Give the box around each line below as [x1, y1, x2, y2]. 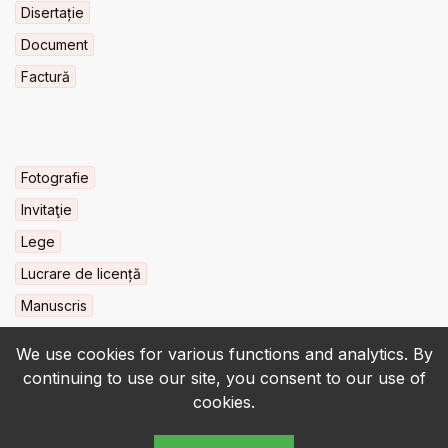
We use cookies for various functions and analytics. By [15, 344, 433, 364]
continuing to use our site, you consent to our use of [22, 368, 426, 388]
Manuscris [21, 297, 87, 315]
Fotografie [21, 169, 89, 187]
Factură [21, 68, 70, 86]
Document [21, 36, 88, 54]
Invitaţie [21, 201, 72, 219]
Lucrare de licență [21, 265, 141, 283]
